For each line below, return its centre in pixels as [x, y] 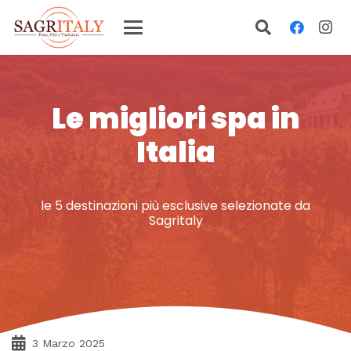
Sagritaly [175, 220]
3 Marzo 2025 [69, 343]
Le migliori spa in [175, 119]
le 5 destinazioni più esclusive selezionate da [175, 205]
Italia [175, 152]
